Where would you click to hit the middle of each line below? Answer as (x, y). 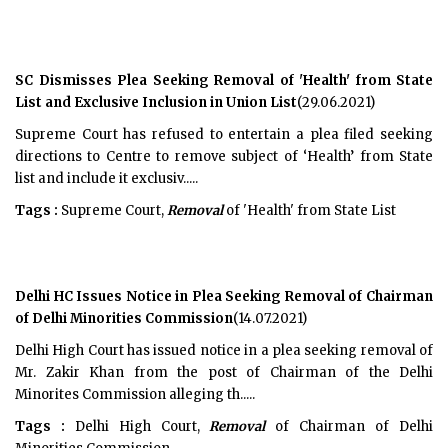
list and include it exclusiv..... (106, 178)
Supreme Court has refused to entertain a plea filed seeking (224, 134)
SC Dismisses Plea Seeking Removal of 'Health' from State (224, 80)
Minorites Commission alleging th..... (135, 394)
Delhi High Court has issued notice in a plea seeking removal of (224, 350)
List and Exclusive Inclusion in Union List (156, 102)
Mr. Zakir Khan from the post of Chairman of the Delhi (224, 372)
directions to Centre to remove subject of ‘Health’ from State (224, 156)
